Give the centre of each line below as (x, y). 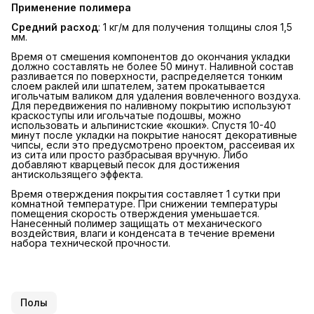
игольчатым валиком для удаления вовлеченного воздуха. (156, 95)
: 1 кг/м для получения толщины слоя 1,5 (195, 27)
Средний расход (55, 27)
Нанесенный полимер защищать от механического (137, 223)
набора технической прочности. (91, 243)
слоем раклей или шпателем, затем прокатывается (138, 86)
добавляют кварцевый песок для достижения (125, 164)
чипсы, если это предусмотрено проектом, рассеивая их (153, 144)
